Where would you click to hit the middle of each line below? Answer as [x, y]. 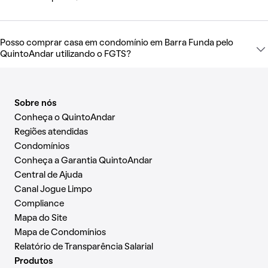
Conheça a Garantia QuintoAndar [83, 161]
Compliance [39, 204]
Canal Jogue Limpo [53, 189]
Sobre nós [36, 103]
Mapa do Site [41, 218]
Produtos [34, 261]
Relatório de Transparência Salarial [84, 247]
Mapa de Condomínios [60, 232]
